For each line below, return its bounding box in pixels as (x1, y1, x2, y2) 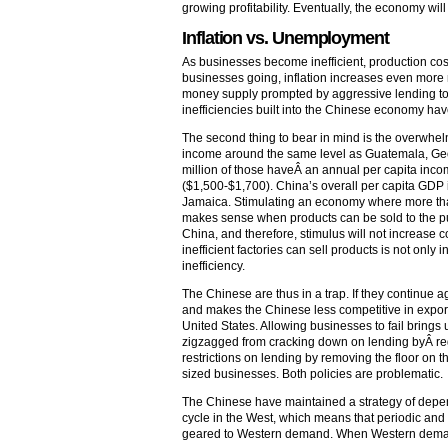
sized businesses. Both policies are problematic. (182, 366, 443, 381)
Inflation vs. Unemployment (182, 27, 389, 48)
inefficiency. (182, 258, 245, 273)
